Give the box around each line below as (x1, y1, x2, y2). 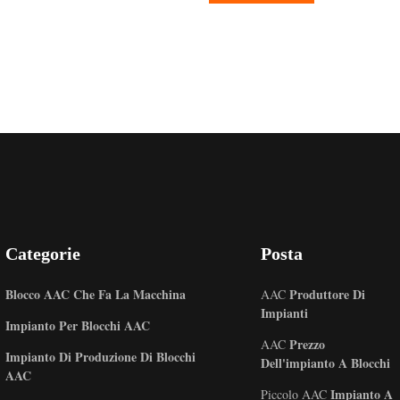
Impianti (260, 304, 308, 322)
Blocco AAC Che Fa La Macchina (4, 285, 186, 304)
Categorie (4, 244, 80, 263)
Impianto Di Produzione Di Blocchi (4, 347, 196, 366)
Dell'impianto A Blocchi (260, 354, 390, 372)
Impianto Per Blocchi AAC (4, 316, 150, 335)
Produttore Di (285, 285, 365, 304)
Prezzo (285, 335, 325, 354)
